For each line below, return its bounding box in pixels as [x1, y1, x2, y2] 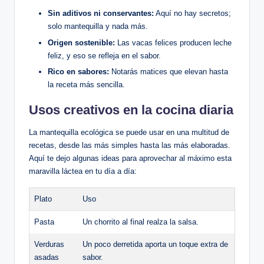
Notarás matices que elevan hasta [109, 67, 228, 76]
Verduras [34, 239, 64, 249]
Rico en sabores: [48, 67, 109, 76]
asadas [34, 252, 59, 262]
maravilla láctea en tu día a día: [29, 166, 137, 176]
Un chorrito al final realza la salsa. [82, 217, 199, 226]
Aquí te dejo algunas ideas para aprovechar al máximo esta [29, 153, 232, 163]
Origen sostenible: [48, 38, 115, 47]
